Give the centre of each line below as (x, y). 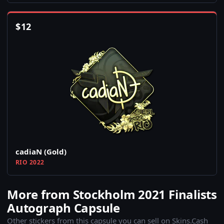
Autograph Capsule (63, 208)
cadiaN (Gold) (41, 152)
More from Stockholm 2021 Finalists (112, 194)
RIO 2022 (30, 162)
